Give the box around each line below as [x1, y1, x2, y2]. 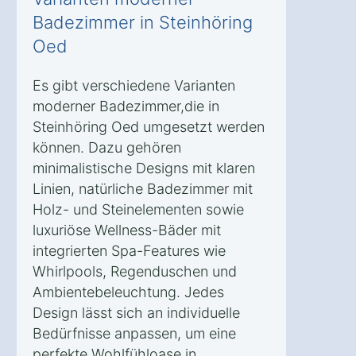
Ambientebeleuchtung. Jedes [33, 283, 224, 300]
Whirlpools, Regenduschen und [33, 262, 237, 280]
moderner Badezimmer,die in [33, 97, 219, 114]
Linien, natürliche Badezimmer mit [33, 180, 253, 197]
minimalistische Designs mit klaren [33, 159, 255, 176]
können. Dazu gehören [33, 138, 181, 156]
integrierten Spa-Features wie [33, 242, 226, 259]
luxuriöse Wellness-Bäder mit [33, 221, 221, 238]
